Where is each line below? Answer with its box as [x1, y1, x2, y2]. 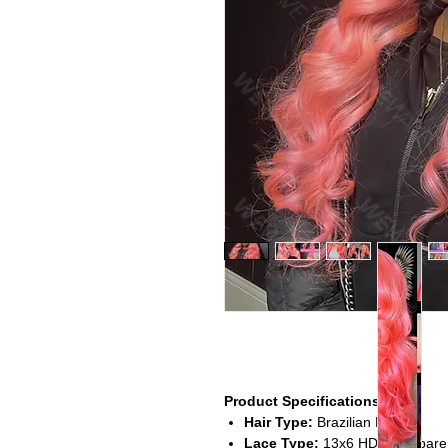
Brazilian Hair [312, 413, 401, 430]
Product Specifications [223, 392, 380, 409]
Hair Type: [243, 413, 313, 430]
